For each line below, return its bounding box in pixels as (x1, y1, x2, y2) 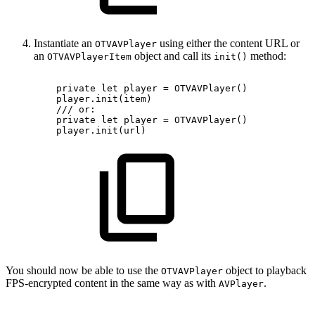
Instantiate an (34, 37, 95, 49)
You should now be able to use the (6, 264, 161, 276)
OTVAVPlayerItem (47, 51, 131, 62)
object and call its (131, 50, 214, 62)
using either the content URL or (157, 37, 300, 49)
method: (247, 50, 286, 62)
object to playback (223, 264, 307, 276)
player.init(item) (56, 94, 152, 104)
